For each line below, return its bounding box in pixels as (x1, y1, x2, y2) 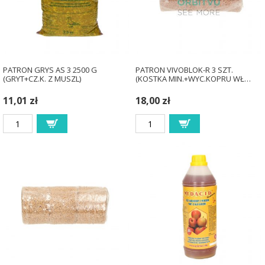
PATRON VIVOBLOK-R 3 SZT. (135, 64, 233, 76)
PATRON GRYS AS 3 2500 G (2, 64, 97, 76)
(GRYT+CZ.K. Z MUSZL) (2, 73, 81, 85)
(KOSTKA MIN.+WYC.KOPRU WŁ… (135, 73, 251, 85)
